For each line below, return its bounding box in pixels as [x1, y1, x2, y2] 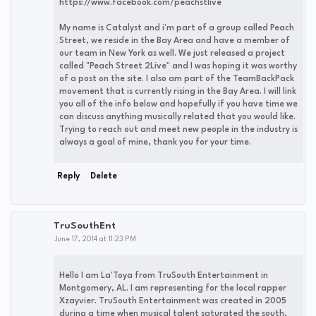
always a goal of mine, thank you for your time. [59, 138, 251, 147]
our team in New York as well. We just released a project [59, 49, 285, 58]
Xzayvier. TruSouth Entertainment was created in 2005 [59, 297, 286, 305]
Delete [90, 172, 117, 181]
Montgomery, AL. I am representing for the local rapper [59, 284, 286, 293]
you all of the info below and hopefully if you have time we [59, 100, 298, 109]
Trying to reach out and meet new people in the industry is [59, 126, 298, 134]
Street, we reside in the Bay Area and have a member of [59, 37, 290, 45]
